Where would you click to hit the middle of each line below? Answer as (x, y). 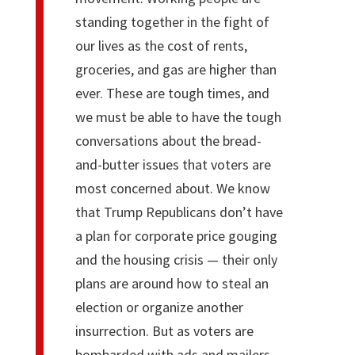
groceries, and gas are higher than (176, 69)
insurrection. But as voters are (164, 330)
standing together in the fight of (172, 21)
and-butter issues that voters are (173, 164)
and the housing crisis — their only (176, 259)
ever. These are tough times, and (172, 93)
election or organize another (159, 307)
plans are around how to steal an (172, 283)
